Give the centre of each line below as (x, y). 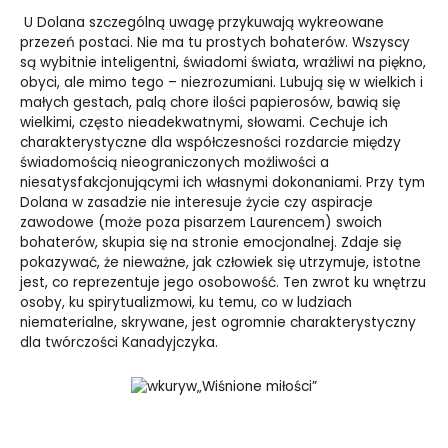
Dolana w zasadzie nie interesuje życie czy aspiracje (196, 202)
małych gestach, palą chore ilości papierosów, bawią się (210, 102)
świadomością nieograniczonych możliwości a (174, 162)
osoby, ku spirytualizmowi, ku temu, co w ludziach (186, 302)
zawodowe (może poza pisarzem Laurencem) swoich (201, 222)
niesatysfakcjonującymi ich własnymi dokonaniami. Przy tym (222, 182)
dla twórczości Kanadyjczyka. (119, 342)
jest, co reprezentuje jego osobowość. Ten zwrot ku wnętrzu (223, 282)
